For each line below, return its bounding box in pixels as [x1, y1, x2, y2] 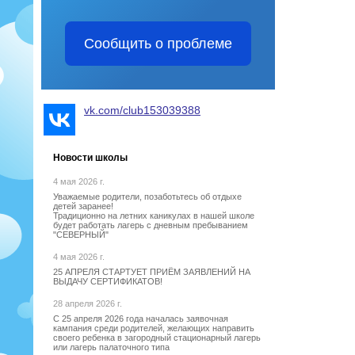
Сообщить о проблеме [84, 35, 232, 52]
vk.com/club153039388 [84, 103, 200, 116]
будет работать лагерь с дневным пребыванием [53, 219, 248, 230]
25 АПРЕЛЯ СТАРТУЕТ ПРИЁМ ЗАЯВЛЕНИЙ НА [53, 266, 250, 277]
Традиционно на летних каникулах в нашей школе [53, 210, 254, 220]
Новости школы [53, 151, 128, 163]
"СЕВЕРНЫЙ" [53, 229, 109, 239]
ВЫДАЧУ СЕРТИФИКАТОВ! [53, 276, 162, 286]
